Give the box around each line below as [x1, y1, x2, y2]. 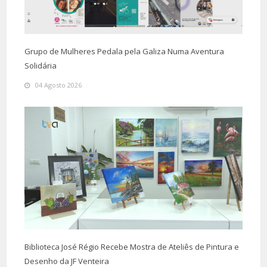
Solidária [24, 60, 57, 72]
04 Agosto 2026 [35, 80, 82, 90]
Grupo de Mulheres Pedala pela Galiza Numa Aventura [24, 46, 224, 57]
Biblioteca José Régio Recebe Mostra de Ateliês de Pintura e [24, 241, 239, 253]
